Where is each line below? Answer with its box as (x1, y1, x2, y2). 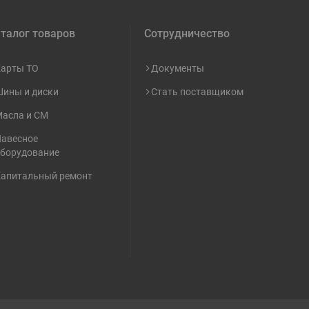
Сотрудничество (143, 26, 230, 41)
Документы (150, 61, 204, 74)
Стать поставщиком (150, 85, 243, 98)
